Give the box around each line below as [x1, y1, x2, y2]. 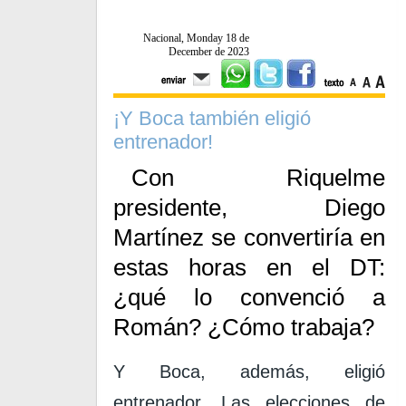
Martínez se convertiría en [113, 224, 385, 251]
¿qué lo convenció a [113, 284, 385, 311]
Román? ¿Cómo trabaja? [113, 314, 374, 341]
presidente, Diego [113, 194, 385, 221]
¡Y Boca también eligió [113, 107, 311, 130]
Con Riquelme [131, 164, 385, 191]
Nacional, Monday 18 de [143, 32, 249, 44]
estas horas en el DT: [113, 254, 385, 281]
